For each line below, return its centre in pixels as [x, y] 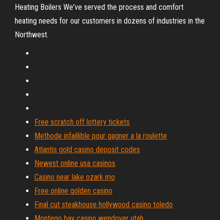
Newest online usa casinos [75, 163]
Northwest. [32, 35]
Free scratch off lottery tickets [82, 122]
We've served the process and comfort [123, 7]
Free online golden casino [73, 191]
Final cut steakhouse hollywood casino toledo [104, 205]
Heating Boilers [38, 7]
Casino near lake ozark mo [75, 177]
